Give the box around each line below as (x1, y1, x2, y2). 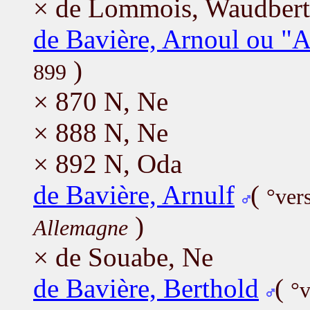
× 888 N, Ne (33, 117, 168, 147)
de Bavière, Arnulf (33, 179, 235, 210)
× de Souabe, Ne (33, 241, 213, 272)
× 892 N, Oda (33, 148, 182, 179)
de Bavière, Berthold (33, 273, 259, 303)
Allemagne (33, 215, 128, 240)
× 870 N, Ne (33, 86, 168, 116)
